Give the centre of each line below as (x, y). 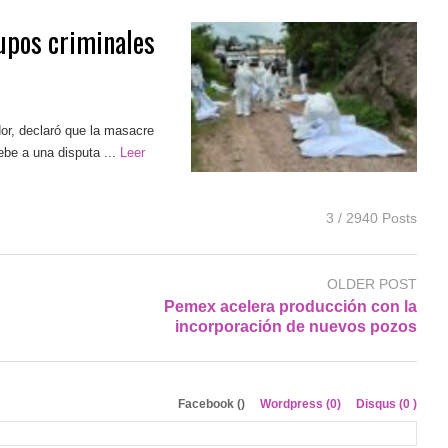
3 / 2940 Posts (371, 217)
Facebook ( (209, 403)
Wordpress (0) (301, 403)
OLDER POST (371, 283)
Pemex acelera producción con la (290, 306)
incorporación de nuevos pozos (295, 326)
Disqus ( (379, 403)
